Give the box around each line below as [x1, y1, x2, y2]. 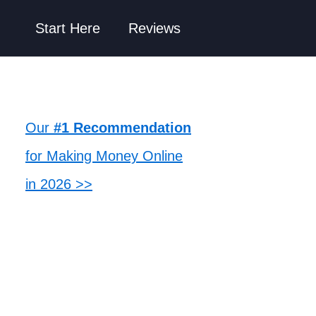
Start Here [35, 20, 100, 36]
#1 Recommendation [54, 120, 191, 135]
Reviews [128, 20, 181, 36]
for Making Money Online [25, 148, 183, 164]
